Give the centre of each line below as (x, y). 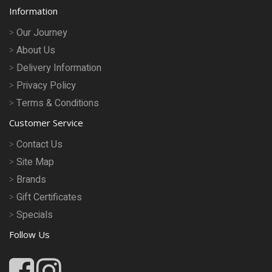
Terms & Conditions (58, 103)
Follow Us (29, 234)
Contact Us (39, 144)
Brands (31, 180)
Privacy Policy (46, 86)
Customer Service (46, 123)
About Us (36, 50)
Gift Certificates (49, 197)
